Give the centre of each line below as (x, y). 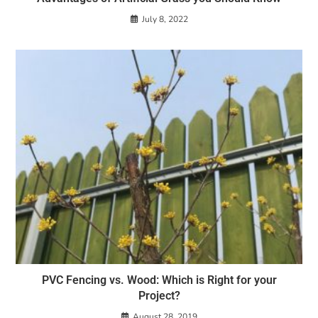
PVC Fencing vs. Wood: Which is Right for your (159, 280)
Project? (159, 296)
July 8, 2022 (165, 19)
